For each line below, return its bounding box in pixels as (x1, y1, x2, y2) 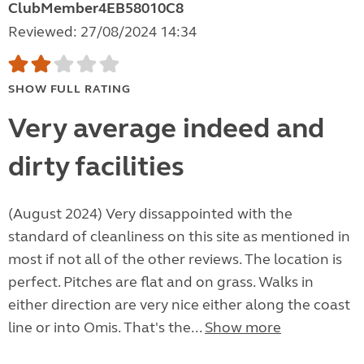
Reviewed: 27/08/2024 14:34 (8, 23, 197, 41)
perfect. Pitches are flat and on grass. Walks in (8, 273, 314, 292)
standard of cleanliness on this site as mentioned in (8, 227, 350, 246)
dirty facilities (8, 149, 184, 184)
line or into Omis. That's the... (8, 318, 205, 337)
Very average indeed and (8, 111, 324, 146)
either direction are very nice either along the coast (8, 296, 350, 314)
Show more (205, 318, 281, 337)
